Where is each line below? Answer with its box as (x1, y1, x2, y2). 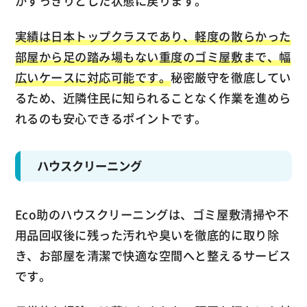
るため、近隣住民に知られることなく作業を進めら (14, 89, 291, 108)
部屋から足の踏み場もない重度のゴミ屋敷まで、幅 (14, 48, 291, 66)
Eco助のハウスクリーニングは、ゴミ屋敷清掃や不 (14, 205, 289, 223)
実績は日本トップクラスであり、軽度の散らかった (14, 27, 291, 46)
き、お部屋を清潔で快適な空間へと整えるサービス (14, 246, 291, 265)
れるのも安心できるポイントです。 (14, 110, 207, 128)
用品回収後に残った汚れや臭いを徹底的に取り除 (14, 225, 280, 244)
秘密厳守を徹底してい (171, 69, 291, 87)
